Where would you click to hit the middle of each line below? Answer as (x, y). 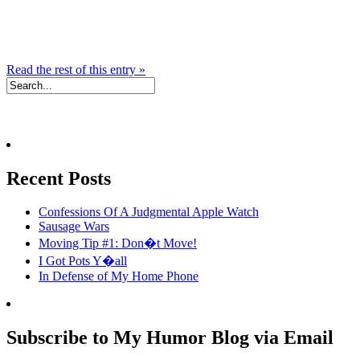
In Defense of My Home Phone (119, 276)
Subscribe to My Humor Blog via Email (170, 338)
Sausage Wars (74, 227)
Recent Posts (59, 178)
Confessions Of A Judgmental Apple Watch (149, 212)
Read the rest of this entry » (76, 69)
